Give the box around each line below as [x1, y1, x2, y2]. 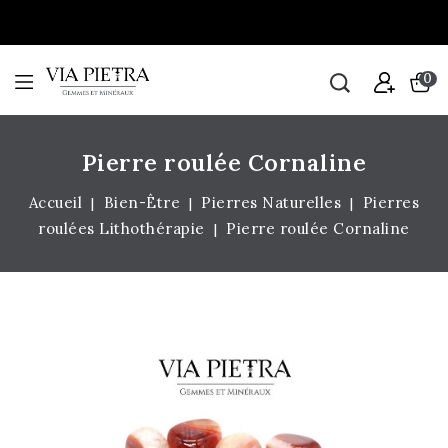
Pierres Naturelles [201, 193, 342, 212]
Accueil [28, 193, 83, 212]
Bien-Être [103, 193, 181, 212]
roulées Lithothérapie [38, 219, 205, 238]
